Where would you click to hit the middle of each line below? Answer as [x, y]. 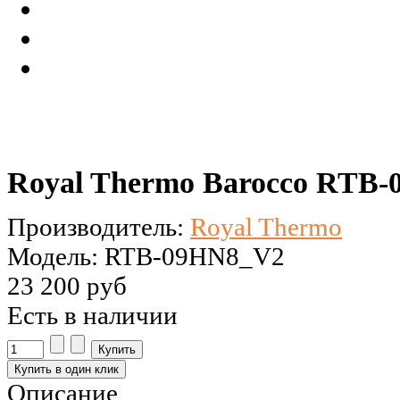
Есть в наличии [92, 316]
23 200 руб [67, 286]
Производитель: [99, 227]
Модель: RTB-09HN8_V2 [146, 257]
